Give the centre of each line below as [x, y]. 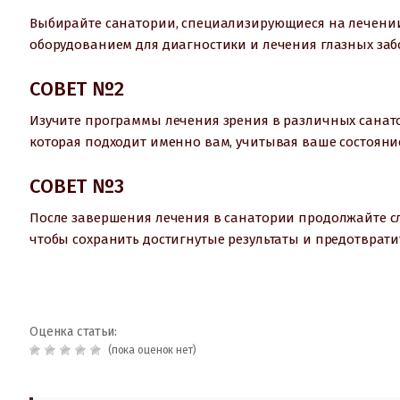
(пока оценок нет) [151, 350]
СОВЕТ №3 [77, 186]
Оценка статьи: [74, 331]
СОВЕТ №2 [77, 88]
